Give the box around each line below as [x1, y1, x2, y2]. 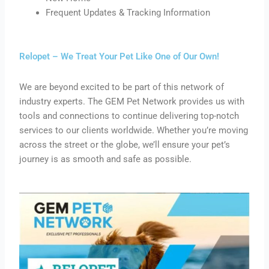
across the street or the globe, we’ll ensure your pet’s [19, 139, 231, 151]
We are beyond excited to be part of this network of [19, 82, 225, 93]
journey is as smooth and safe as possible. [19, 154, 192, 165]
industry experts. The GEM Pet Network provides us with [19, 96, 245, 107]
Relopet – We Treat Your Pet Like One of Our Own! [19, 51, 220, 62]
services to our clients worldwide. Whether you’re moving [19, 125, 249, 136]
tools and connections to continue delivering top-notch [19, 110, 240, 122]
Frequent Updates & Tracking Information [46, 7, 211, 19]
